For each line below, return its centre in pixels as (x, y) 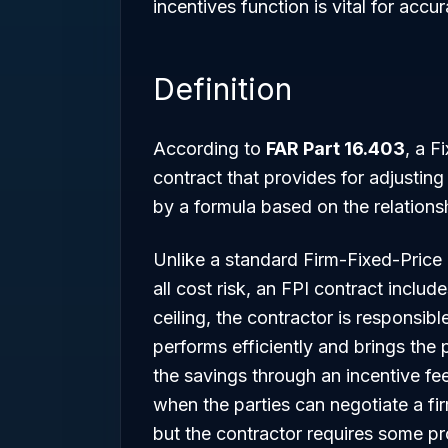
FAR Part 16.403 (335, 148)
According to (209, 148)
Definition (222, 89)
